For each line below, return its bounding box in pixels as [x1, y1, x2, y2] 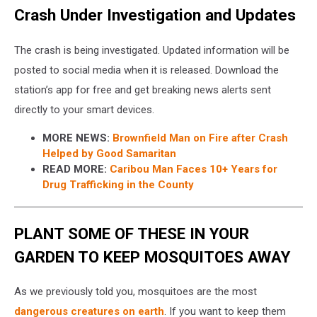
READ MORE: [42, 163, 107, 176]
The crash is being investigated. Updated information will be [14, 44, 289, 57]
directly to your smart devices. [14, 103, 154, 117]
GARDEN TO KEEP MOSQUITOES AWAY [14, 247, 290, 266]
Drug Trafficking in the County [42, 178, 194, 192]
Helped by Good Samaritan [42, 147, 176, 161]
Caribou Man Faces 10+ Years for [110, 163, 277, 176]
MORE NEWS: [42, 132, 110, 145]
